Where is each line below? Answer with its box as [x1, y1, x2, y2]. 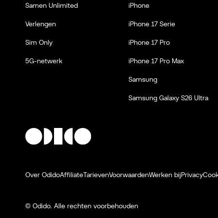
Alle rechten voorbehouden [52, 202, 138, 210]
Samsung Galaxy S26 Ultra [128, 94, 208, 102]
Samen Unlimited [25, 1, 78, 9]
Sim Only [25, 38, 53, 46]
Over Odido [25, 171, 60, 179]
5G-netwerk [25, 57, 62, 65]
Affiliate [60, 171, 83, 179]
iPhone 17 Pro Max [128, 57, 184, 65]
